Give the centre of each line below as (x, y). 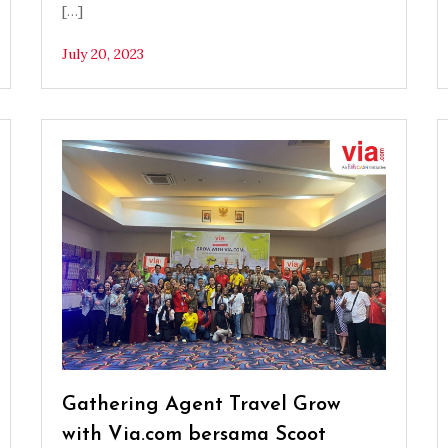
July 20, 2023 (102, 54)
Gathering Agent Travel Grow (201, 405)
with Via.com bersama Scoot (193, 435)
